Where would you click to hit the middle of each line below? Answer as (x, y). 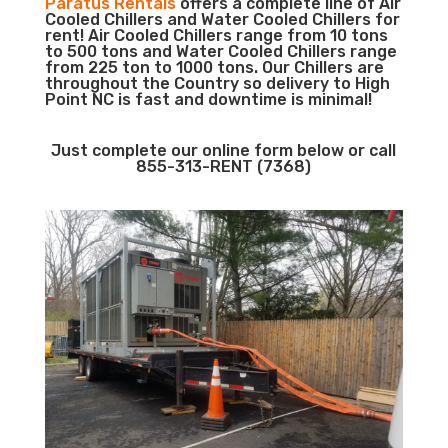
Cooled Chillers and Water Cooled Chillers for (222, 19)
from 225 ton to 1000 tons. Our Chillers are (214, 67)
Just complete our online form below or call (224, 150)
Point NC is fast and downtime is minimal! (208, 99)
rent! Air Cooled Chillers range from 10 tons (216, 35)
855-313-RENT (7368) (224, 166)
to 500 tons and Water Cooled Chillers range (220, 51)
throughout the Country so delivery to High (217, 83)
